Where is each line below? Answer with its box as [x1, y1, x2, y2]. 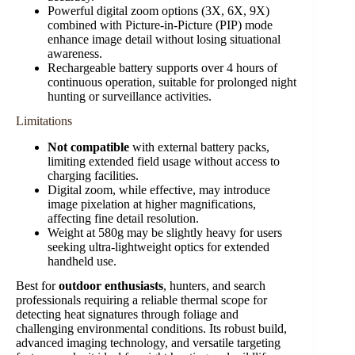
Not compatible [48, 139, 129, 154]
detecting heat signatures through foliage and [16, 307, 239, 321]
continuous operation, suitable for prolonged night [48, 75, 296, 90]
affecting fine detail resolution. [48, 211, 199, 225]
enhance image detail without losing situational [48, 32, 281, 47]
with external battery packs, [129, 139, 269, 154]
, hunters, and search [163, 278, 265, 292]
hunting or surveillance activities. [48, 90, 212, 104]
